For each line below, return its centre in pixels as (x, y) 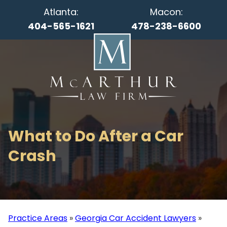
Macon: (166, 12)
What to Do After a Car (96, 136)
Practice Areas (38, 218)
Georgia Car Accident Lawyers (136, 218)
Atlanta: (61, 12)
